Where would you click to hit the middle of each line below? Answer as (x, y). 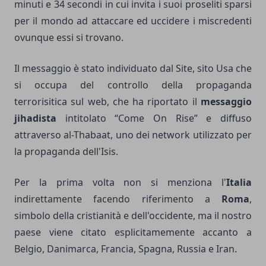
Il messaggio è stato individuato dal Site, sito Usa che (133, 68)
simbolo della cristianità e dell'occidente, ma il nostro (133, 215)
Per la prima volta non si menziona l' (120, 182)
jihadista (35, 118)
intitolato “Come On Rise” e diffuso (154, 118)
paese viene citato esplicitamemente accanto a (133, 232)
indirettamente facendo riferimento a (118, 199)
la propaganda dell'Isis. (66, 151)
